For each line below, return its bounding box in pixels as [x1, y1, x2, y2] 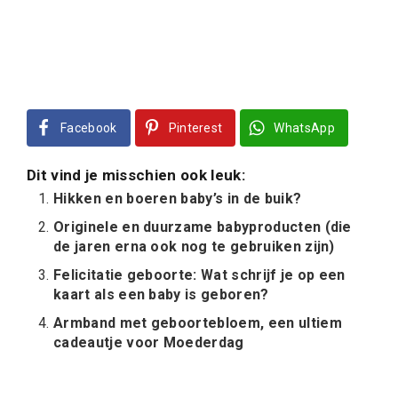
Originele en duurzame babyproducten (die [53, 219, 352, 235]
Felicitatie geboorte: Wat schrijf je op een [53, 267, 346, 283]
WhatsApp [274, 121, 336, 135]
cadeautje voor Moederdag [53, 334, 244, 351]
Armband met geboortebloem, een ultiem [53, 314, 342, 331]
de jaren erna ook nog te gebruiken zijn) [53, 238, 335, 255]
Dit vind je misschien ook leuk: [27, 166, 245, 184]
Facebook [60, 121, 117, 135]
